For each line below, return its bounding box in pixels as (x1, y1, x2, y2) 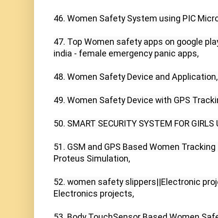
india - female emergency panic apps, (54, 48, 199, 59)
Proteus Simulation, (54, 153, 130, 164)
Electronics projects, (54, 188, 134, 199)
